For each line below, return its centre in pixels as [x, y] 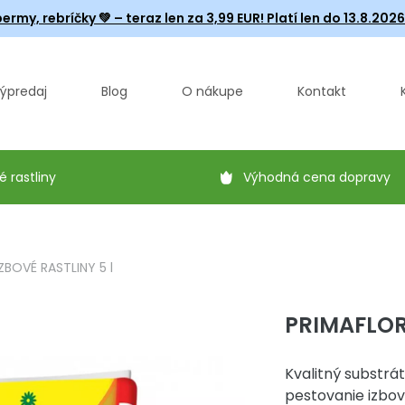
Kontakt [322, 91]
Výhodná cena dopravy [317, 177]
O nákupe [212, 91]
